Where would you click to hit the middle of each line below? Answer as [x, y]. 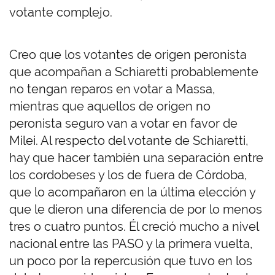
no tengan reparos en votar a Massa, [112, 89]
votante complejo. [61, 13]
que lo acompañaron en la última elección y [132, 192]
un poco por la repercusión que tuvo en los [131, 261]
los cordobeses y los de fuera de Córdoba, [128, 175]
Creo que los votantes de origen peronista [128, 55]
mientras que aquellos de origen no [110, 107]
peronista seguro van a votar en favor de [123, 124]
